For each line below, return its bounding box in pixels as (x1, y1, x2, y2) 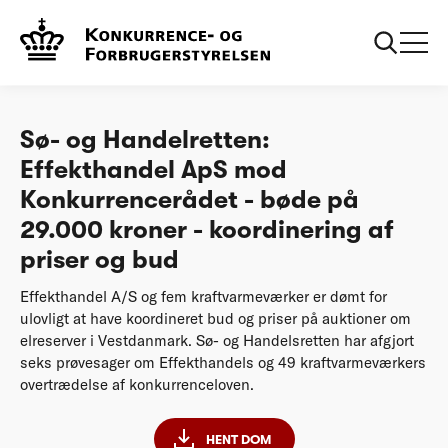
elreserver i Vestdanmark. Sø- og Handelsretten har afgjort (20, 330, 414, 350)
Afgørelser (70, 17, 124, 32)
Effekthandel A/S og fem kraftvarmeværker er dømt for (20, 286, 387, 306)
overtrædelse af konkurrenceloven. (20, 374, 254, 394)
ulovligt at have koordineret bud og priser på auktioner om (20, 308, 411, 328)
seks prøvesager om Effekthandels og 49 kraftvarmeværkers (20, 352, 426, 372)
